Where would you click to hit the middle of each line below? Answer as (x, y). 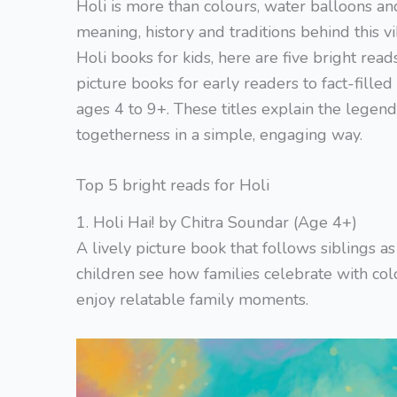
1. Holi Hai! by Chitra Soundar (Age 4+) (217, 222)
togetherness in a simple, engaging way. (219, 134)
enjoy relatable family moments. (192, 299)
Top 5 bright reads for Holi (173, 186)
